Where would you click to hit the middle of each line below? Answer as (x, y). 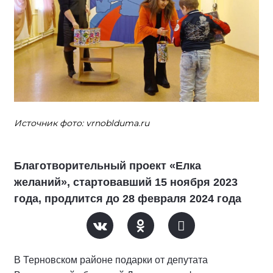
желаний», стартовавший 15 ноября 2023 (126, 182)
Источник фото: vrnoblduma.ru (82, 123)
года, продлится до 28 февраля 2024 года (128, 199)
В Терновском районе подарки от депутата (111, 260)
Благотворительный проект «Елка (108, 166)
